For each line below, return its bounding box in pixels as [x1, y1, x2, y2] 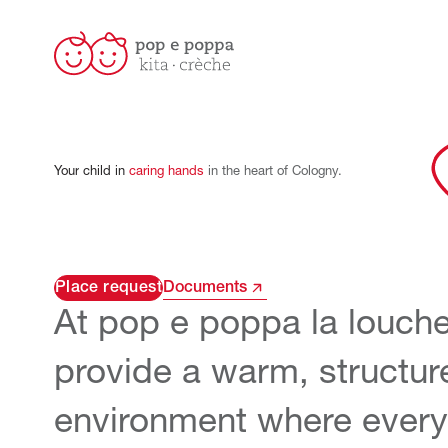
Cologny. [291, 165, 342, 179]
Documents [162, 279, 247, 296]
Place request [54, 279, 162, 296]
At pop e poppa [53, 307, 311, 343]
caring [128, 165, 164, 179]
